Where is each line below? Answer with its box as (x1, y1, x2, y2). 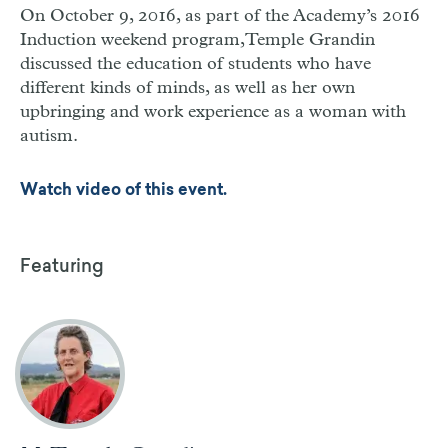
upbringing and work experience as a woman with (20, 102, 406, 121)
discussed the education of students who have (20, 54, 371, 73)
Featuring (20, 258, 104, 277)
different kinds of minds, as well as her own (20, 78, 355, 97)
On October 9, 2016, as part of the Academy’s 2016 (20, 6, 420, 25)
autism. (20, 126, 78, 145)
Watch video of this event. (20, 182, 227, 199)
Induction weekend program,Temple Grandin (20, 30, 375, 49)
